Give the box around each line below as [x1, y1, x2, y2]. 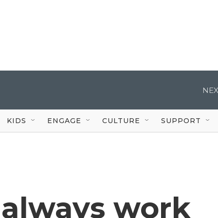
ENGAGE [47, 116, 81, 125]
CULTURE [102, 116, 140, 125]
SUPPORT [161, 116, 201, 125]
